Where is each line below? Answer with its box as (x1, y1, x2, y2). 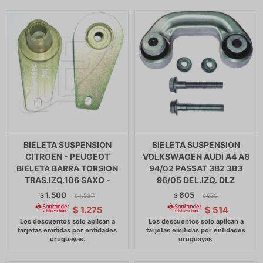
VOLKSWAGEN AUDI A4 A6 (142, 151, 249, 161)
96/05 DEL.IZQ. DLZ (157, 175, 235, 185)
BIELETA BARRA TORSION (16, 163, 118, 173)
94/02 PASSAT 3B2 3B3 (149, 163, 242, 173)
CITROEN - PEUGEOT (25, 151, 110, 161)
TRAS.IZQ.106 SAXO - (24, 175, 110, 185)
